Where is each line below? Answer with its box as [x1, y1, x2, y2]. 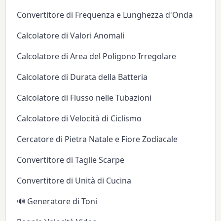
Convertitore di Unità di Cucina [17, 175, 132, 186]
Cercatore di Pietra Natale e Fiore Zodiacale [17, 133, 178, 145]
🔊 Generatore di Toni [17, 195, 98, 207]
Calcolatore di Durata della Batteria [17, 71, 148, 82]
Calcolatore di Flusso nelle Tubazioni [17, 92, 152, 103]
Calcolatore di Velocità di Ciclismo [17, 112, 142, 124]
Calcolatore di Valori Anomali [17, 30, 125, 41]
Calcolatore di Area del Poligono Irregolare [17, 50, 177, 62]
